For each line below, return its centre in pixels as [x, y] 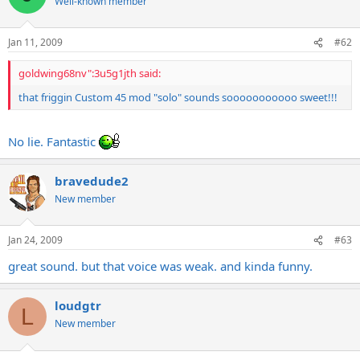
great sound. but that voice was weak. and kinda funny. [160, 266]
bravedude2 [92, 180]
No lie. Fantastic [53, 141]
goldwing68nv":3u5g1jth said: [90, 73]
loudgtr [78, 305]
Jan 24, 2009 [35, 240]
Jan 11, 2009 [35, 42]
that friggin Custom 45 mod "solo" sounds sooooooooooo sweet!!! [178, 97]
